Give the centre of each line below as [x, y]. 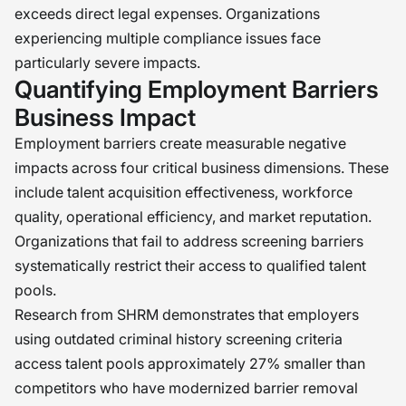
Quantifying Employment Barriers [197, 89]
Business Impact [105, 117]
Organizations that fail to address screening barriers [189, 241]
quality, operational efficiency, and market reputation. [193, 217]
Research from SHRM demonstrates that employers [187, 314]
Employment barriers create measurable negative [180, 143]
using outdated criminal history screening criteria [179, 339]
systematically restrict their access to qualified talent [190, 266]
